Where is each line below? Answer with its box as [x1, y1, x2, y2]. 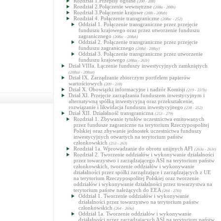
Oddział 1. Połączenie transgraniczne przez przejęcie [78, 21, 198, 27]
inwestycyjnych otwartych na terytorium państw [74, 134, 183, 140]
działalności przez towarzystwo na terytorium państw [78, 199, 199, 205]
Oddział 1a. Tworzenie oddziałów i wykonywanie [78, 211, 191, 217]
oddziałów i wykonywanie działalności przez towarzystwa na [74, 181, 212, 187]
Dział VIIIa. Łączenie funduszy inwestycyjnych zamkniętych [69, 63, 208, 69]
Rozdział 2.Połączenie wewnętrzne [74, 3, 153, 9]
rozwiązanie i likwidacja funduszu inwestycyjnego [69, 104, 184, 110]
